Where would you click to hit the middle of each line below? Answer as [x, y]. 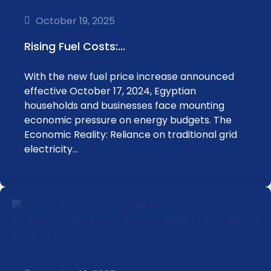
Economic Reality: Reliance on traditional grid [131, 135]
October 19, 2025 [75, 21]
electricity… [51, 149]
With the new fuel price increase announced [129, 77]
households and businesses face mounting [124, 106]
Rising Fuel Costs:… [75, 46]
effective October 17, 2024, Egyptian [110, 91]
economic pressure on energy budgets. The [128, 120]
